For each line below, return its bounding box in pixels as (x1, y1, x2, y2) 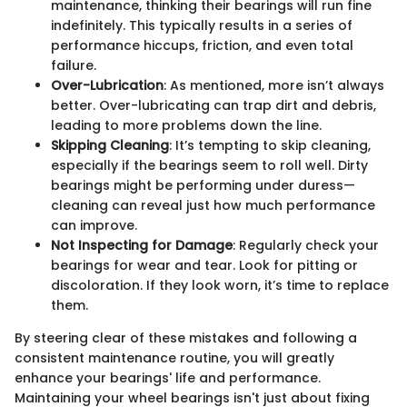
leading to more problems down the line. (51, 115, 322, 134)
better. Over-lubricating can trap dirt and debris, (51, 95, 376, 114)
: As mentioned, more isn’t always (164, 75, 384, 94)
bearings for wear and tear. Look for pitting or (51, 255, 358, 274)
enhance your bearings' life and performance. (15, 368, 321, 387)
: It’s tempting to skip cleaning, (169, 135, 371, 154)
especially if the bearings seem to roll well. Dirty (51, 155, 368, 174)
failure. (51, 55, 96, 74)
